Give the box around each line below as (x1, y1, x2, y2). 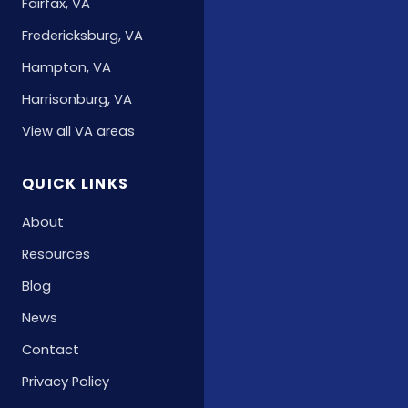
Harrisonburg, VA (22, 90, 132, 109)
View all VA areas (22, 122, 135, 141)
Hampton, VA (22, 58, 111, 77)
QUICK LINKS (22, 173, 129, 195)
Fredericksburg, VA (22, 26, 143, 46)
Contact (22, 341, 79, 360)
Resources (22, 245, 90, 264)
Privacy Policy (22, 372, 109, 392)
